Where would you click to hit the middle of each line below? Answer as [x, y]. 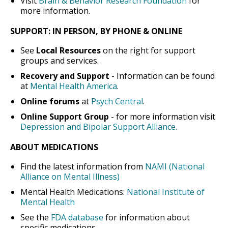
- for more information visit [162, 117]
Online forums [50, 102]
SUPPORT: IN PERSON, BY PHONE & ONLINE [96, 31]
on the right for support [148, 51]
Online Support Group [65, 117]
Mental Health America [74, 86]
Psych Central [117, 102]
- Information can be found [162, 76]
